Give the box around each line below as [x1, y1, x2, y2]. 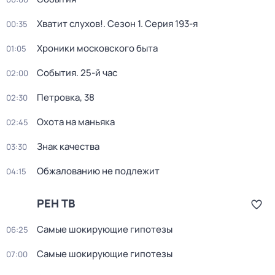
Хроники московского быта [37, 42, 158, 55]
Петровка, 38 [37, 91, 95, 104]
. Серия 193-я [141, 17, 198, 30]
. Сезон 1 [103, 17, 141, 30]
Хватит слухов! [37, 17, 103, 30]
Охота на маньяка [37, 115, 115, 128]
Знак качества [37, 140, 99, 153]
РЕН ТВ [37, 196, 75, 211]
